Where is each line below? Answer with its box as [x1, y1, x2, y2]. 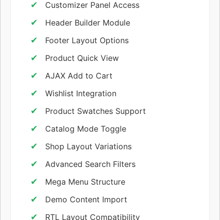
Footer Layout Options [45, 35, 129, 45]
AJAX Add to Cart [45, 70, 112, 81]
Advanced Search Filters [45, 159, 136, 169]
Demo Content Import [45, 194, 127, 204]
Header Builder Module [45, 17, 130, 27]
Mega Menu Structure [45, 176, 125, 187]
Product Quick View [45, 53, 119, 63]
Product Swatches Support [45, 106, 146, 116]
